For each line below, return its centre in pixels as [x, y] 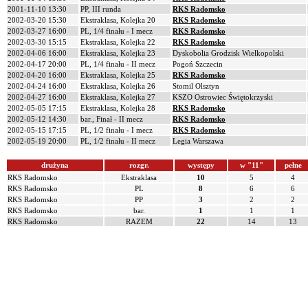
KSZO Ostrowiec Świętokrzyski [223, 97]
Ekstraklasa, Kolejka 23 [118, 53]
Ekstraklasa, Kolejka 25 [118, 75]
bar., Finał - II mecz [112, 119]
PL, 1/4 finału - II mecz [118, 64]
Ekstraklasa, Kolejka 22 [118, 42]
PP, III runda [101, 9]
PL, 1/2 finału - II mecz [118, 141]
